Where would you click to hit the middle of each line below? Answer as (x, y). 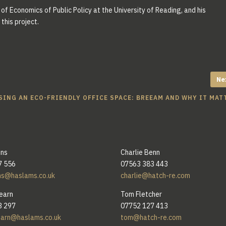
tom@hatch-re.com (151, 217)
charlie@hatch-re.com (155, 175)
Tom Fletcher (141, 194)
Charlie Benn (140, 152)
